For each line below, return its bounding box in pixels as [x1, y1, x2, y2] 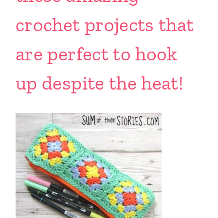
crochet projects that [16, 13, 194, 36]
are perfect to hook [16, 42, 178, 65]
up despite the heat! [16, 71, 184, 94]
